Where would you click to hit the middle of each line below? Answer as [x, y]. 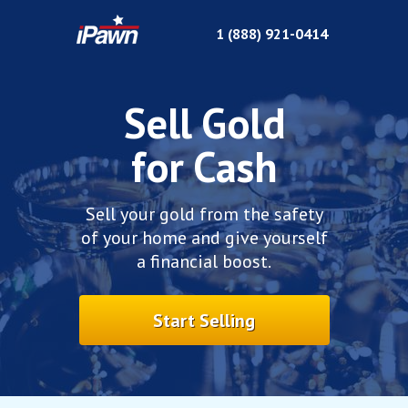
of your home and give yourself [204, 238]
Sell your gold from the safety [204, 214]
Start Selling [204, 320]
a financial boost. [204, 261]
